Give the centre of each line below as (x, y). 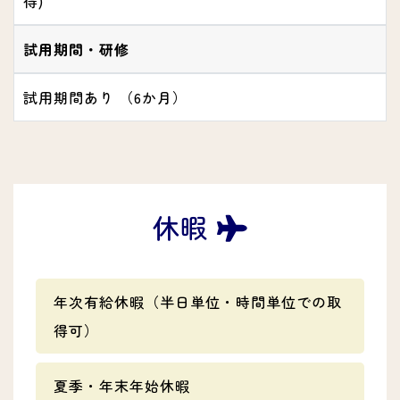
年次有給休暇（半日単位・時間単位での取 (198, 302)
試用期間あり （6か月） (105, 98)
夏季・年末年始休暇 (122, 386)
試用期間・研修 (76, 50)
